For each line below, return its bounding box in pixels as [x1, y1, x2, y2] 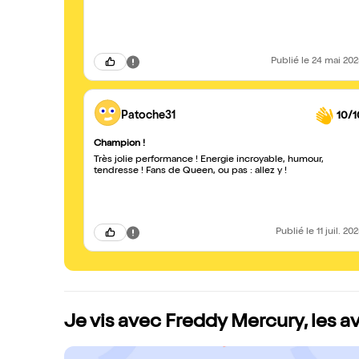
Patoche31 [121, 110, 175, 122]
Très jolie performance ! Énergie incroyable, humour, [94, 155, 324, 165]
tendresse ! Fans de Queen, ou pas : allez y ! [250, 167, 287, 176]
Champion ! [94, 139, 145, 149]
